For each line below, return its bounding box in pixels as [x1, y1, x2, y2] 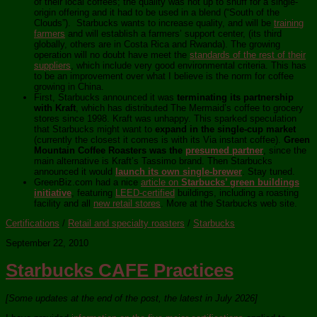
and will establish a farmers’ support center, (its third [65, 28, 282, 40]
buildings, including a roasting [175, 188, 299, 199]
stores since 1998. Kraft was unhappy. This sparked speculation [34, 113, 296, 125]
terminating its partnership [177, 92, 294, 103]
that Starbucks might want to [34, 124, 155, 135]
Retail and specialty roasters [68, 218, 185, 229]
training [274, 18, 304, 29]
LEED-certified [115, 188, 175, 199]
